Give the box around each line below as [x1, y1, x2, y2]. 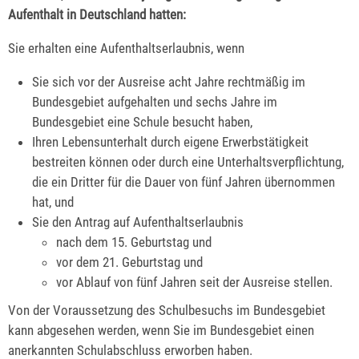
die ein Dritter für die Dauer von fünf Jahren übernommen [32, 173, 336, 190]
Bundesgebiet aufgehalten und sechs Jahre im [32, 93, 278, 110]
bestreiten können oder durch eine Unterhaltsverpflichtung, [32, 153, 345, 170]
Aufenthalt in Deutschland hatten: [8, 6, 186, 23]
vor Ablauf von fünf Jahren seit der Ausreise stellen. [56, 273, 333, 290]
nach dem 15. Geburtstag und [56, 233, 212, 250]
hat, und [32, 193, 75, 210]
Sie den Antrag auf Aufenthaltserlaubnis [32, 213, 244, 230]
